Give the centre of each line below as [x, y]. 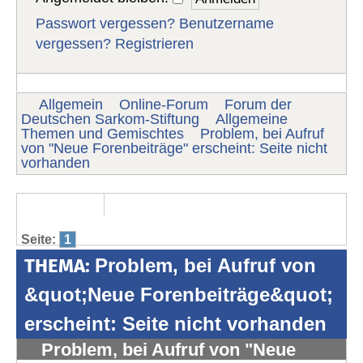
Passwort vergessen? [106, 24]
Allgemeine [252, 119]
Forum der [258, 104]
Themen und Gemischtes [102, 133]
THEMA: [60, 265]
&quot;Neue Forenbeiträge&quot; [179, 294]
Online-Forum [164, 104]
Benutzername [227, 24]
